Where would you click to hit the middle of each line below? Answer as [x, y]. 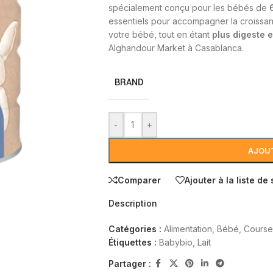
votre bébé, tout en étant [160, 35]
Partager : [129, 263]
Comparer [139, 180]
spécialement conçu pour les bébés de [189, 8]
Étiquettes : [132, 243]
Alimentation [188, 229]
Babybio [175, 243]
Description [133, 204]
